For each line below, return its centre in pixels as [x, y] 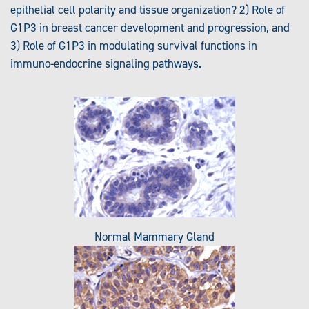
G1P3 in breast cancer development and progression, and [150, 28]
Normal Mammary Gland [154, 237]
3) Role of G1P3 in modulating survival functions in [134, 46]
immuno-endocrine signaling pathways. [106, 64]
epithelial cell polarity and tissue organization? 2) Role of [148, 10]
